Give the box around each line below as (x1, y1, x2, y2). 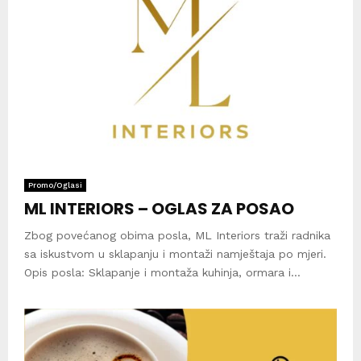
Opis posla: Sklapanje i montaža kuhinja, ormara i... (24, 266, 301, 280)
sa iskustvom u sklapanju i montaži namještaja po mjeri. (24, 247, 326, 261)
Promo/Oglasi (28, 180, 82, 190)
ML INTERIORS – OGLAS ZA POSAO (24, 197, 294, 221)
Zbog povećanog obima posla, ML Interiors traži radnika (24, 229, 330, 243)
